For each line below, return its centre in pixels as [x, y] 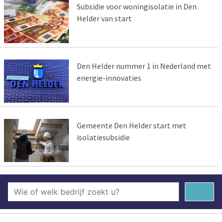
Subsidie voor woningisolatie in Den [137, 7]
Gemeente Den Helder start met [131, 126]
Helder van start [104, 19]
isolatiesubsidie [103, 138]
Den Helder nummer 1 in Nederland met [144, 66]
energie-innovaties [109, 78]
